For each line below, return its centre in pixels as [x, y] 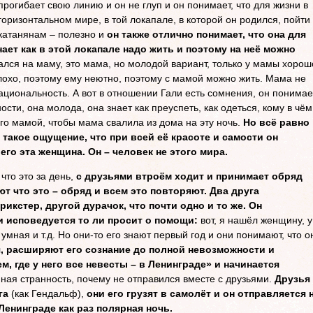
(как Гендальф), [46, 293]
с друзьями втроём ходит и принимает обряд [188, 176]
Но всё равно [275, 122]
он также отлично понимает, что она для [206, 34]
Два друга [234, 191]
